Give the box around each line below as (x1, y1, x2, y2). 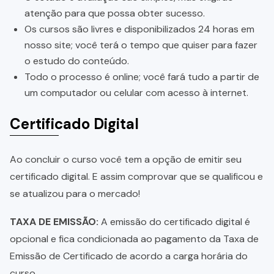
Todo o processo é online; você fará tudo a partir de (24, 70, 259, 84)
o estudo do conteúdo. (24, 54, 129, 68)
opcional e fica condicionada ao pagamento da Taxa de (10, 232, 259, 246)
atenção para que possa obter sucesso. (24, 7, 205, 20)
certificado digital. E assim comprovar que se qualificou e (10, 170, 263, 183)
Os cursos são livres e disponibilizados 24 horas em (24, 23, 254, 36)
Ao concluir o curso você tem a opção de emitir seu (10, 153, 242, 166)
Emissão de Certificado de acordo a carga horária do (10, 250, 248, 263)
